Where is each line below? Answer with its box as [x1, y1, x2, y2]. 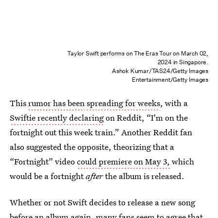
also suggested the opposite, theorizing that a [10, 141, 174, 152]
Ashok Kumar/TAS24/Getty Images [111, 67, 208, 75]
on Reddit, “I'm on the [104, 112, 188, 123]
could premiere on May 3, [77, 156, 170, 167]
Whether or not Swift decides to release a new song [10, 197, 195, 208]
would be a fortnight [10, 170, 86, 182]
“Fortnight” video [10, 156, 77, 167]
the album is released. [105, 170, 184, 182]
